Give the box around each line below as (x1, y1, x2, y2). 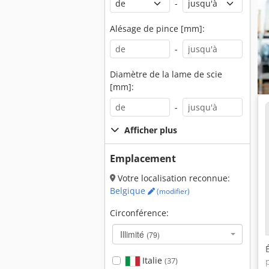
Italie (139, 255, 165, 266)
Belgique (110, 185, 148, 196)
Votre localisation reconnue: (115, 172, 230, 184)
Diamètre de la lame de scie (110, 68, 222, 80)
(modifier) (155, 186, 190, 196)
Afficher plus (124, 124, 177, 136)
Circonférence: (110, 207, 169, 219)
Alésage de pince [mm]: (110, 23, 205, 34)
